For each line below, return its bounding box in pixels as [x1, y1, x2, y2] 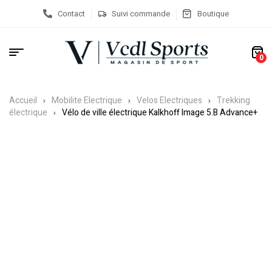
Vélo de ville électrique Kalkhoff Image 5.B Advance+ [62, 106, 257, 119]
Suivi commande [112, 7, 171, 19]
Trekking [217, 94, 250, 107]
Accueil [9, 94, 37, 107]
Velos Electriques [137, 94, 202, 107]
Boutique [197, 7, 229, 19]
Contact [57, 7, 85, 19]
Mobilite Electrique [52, 94, 122, 107]
